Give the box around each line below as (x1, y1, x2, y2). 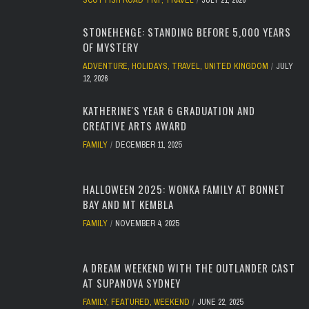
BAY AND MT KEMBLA (83, 197, 174, 212)
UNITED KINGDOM (204, 61, 268, 72)
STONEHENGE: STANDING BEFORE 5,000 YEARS (83, 24, 291, 40)
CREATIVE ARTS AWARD (83, 118, 187, 134)
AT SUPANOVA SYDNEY (83, 275, 181, 291)
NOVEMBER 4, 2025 (115, 218, 179, 230)
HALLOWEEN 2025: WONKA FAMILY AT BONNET (83, 181, 286, 197)
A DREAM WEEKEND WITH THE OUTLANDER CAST (83, 260, 295, 276)
